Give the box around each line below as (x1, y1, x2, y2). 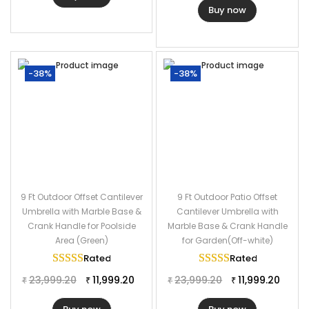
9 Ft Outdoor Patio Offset (177, 191, 278, 203)
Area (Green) (54, 235, 108, 246)
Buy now (208, 3, 247, 17)
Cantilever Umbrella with (176, 206, 279, 217)
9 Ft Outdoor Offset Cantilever (20, 191, 143, 203)
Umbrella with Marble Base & (21, 206, 141, 217)
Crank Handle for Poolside (27, 220, 136, 232)
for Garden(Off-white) (181, 235, 273, 246)
